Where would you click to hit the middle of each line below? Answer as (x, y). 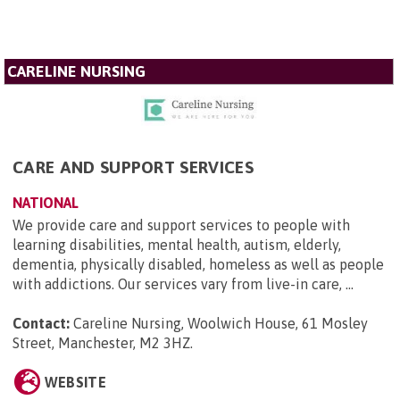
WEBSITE (75, 382)
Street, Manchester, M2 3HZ (101, 342)
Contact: (41, 323)
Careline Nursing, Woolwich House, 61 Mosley (221, 323)
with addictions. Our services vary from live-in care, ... (183, 283)
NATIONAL (46, 202)
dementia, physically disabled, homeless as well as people (198, 264)
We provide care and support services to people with (181, 225)
